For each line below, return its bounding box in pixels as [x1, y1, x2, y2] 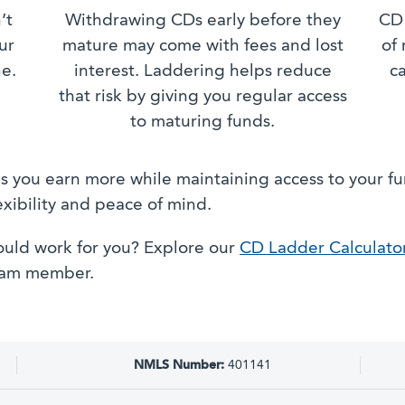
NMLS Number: [133, 359, 224, 372]
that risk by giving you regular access [58, 89, 347, 107]
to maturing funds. [130, 114, 275, 132]
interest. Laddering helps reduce [73, 63, 332, 81]
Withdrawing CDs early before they [64, 13, 341, 31]
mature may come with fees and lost [61, 38, 344, 56]
